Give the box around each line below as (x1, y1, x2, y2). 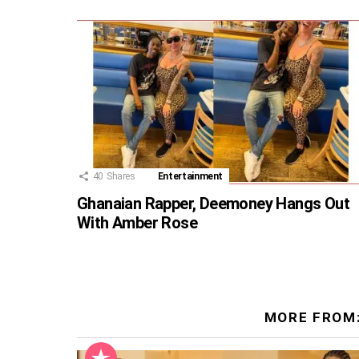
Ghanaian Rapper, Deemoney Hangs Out (77, 194, 349, 214)
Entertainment (157, 171, 224, 183)
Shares (106, 171, 135, 183)
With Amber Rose (77, 213, 197, 233)
